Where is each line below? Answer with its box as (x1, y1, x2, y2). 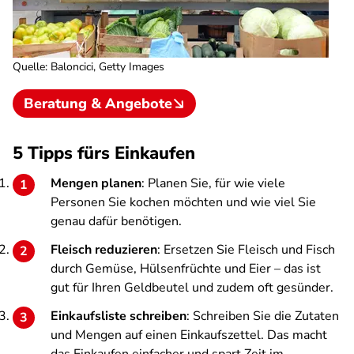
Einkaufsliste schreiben (51, 307, 186, 325)
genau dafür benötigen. (51, 213, 182, 230)
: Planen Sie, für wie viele (141, 175, 285, 192)
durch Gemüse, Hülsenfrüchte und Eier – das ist (51, 260, 321, 277)
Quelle (13, 59, 45, 74)
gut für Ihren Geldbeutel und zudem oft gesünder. (51, 279, 333, 296)
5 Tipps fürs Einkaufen (13, 141, 195, 165)
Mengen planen (51, 175, 141, 192)
